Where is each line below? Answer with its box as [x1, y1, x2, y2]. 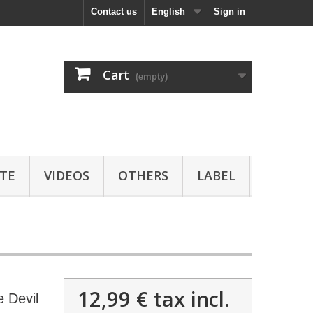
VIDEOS [44, 166, 89, 184]
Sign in [214, 6, 245, 17]
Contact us [91, 6, 137, 17]
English [152, 6, 185, 17]
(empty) [136, 71, 168, 82]
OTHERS [118, 166, 168, 184]
